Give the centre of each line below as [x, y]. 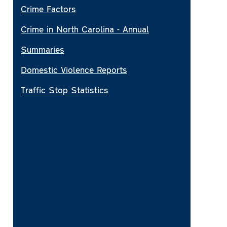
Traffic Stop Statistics [65, 89]
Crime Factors [48, 8]
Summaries [43, 49]
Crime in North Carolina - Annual [85, 29]
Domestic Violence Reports [74, 69]
